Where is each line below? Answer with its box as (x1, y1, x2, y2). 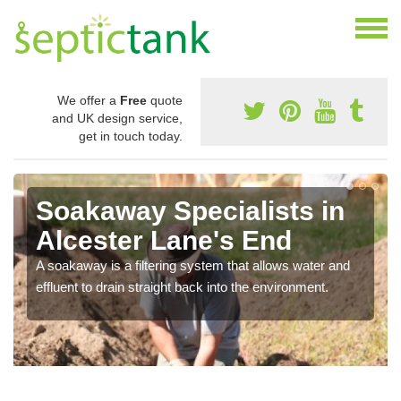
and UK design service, (52, 111, 183, 126)
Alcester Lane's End (36, 226, 292, 256)
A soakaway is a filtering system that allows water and (36, 258, 350, 274)
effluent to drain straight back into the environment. (36, 279, 328, 295)
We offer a (57, 93, 120, 108)
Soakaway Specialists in (36, 196, 345, 226)
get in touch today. (79, 129, 183, 144)
